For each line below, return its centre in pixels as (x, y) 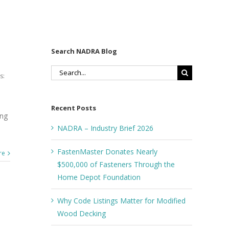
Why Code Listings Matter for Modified (121, 200)
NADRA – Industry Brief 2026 (105, 128)
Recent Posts (74, 108)
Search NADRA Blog (84, 51)
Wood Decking (82, 213)
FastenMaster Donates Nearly (107, 151)
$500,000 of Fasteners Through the (116, 164)
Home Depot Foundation (99, 177)
